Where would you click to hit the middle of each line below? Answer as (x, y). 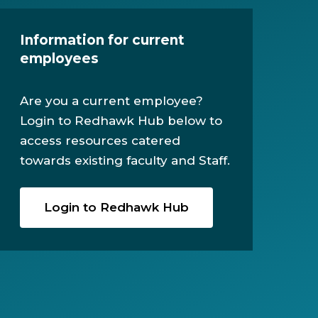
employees (59, 59)
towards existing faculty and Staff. (125, 160)
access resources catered (100, 141)
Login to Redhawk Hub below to (121, 121)
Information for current (102, 40)
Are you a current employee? (111, 101)
